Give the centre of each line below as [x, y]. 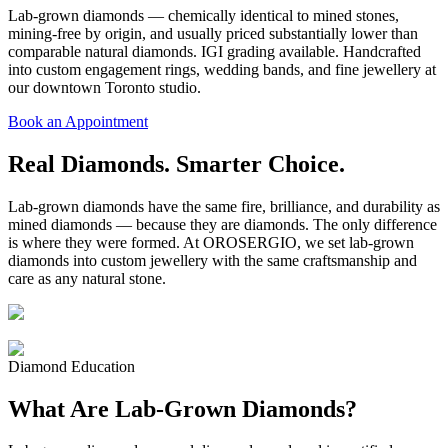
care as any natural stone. [87, 278]
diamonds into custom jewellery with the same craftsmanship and [212, 260]
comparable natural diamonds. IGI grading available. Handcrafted [214, 51]
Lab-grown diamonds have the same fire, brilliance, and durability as [224, 206]
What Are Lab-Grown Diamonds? [182, 408]
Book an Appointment [78, 121]
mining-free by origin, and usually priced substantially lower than [213, 33]
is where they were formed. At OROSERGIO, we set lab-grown [211, 242]
